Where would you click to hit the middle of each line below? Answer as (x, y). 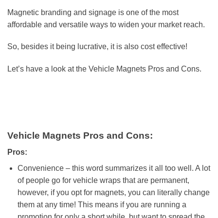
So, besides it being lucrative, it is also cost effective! (97, 47)
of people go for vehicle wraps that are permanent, (103, 181)
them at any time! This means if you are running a (102, 205)
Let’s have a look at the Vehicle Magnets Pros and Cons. (104, 69)
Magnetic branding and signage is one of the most (93, 12)
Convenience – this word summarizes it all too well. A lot (114, 168)
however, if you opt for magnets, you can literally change (113, 193)
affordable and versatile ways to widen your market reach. (106, 24)
